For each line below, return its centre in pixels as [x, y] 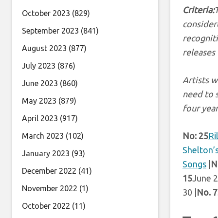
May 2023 [39, 101]
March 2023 [43, 136]
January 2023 [46, 153]
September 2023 [50, 31]
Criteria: [198, 10]
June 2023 [40, 83]
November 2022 [50, 188]
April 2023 [40, 118]
